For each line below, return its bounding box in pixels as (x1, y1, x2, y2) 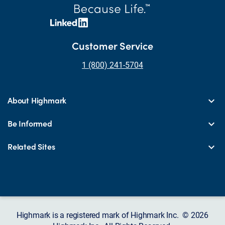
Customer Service (72, 38, 153, 53)
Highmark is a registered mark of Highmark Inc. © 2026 (16, 209, 209, 220)
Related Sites (8, 141, 55, 153)
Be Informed (8, 118, 52, 130)
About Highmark (8, 94, 67, 106)
